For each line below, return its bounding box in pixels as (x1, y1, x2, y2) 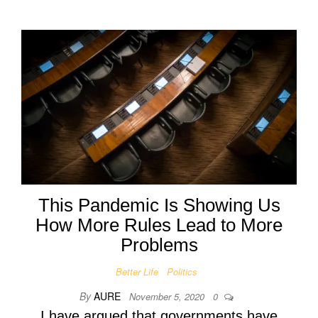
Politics (166, 264, 197, 278)
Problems (120, 234, 198, 256)
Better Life (115, 264, 158, 278)
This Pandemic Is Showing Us (38, 194, 280, 216)
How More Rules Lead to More (35, 214, 283, 236)
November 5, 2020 (128, 289, 207, 303)
